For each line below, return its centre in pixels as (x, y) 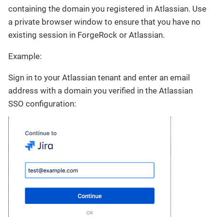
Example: (25, 56)
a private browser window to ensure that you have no (104, 22)
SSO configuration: (42, 103)
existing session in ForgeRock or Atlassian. (86, 35)
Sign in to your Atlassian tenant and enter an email (99, 77)
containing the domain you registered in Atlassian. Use (107, 8)
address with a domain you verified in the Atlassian (101, 90)
